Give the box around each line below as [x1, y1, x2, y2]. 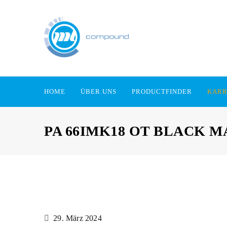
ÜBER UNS [81, 88, 117, 95]
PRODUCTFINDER [132, 88, 192, 95]
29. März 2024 [53, 214, 102, 222]
